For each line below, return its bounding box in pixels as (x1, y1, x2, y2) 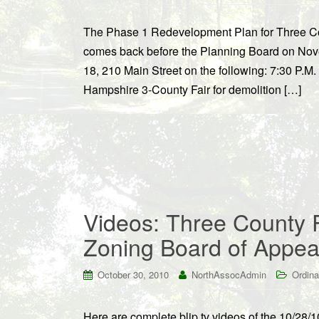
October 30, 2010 (98, 268, 169, 281)
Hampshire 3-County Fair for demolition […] (83, 81, 301, 98)
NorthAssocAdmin (192, 268, 266, 281)
